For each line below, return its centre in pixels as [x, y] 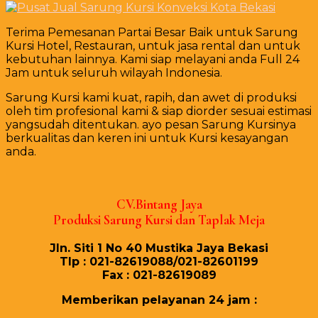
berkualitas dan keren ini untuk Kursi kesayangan [147, 138]
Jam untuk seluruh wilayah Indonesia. [114, 73]
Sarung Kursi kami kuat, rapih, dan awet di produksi [151, 98]
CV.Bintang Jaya [159, 204]
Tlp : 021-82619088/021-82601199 [159, 261]
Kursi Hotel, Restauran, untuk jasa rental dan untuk [153, 46]
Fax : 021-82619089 [159, 275]
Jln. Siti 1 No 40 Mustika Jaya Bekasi [159, 248]
